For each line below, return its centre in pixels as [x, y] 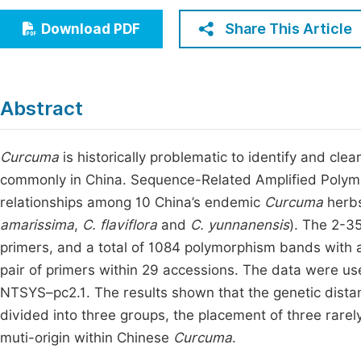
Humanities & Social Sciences [115, 46]
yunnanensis [249, 225]
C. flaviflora [120, 225]
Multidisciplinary [75, 75]
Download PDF [91, 29]
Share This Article [288, 29]
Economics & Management [107, 16]
